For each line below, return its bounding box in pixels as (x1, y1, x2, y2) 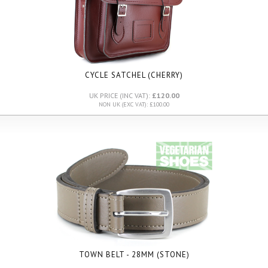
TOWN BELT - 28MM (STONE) (78, 249, 190, 260)
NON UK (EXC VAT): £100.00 (99, 100, 169, 108)
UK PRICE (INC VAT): (89, 91, 152, 100)
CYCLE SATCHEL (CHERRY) (85, 70, 183, 80)
